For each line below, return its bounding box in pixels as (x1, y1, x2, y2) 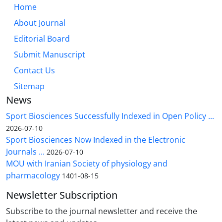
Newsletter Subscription (6, 188, 117, 202)
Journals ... (6, 146, 45, 158)
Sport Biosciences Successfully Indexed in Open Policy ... (6, 111, 214, 122)
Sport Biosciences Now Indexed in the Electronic (6, 134, 185, 146)
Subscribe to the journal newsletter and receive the (6, 206, 197, 217)
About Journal (14, 17, 65, 29)
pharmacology (6, 170, 60, 181)
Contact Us (14, 65, 55, 76)
